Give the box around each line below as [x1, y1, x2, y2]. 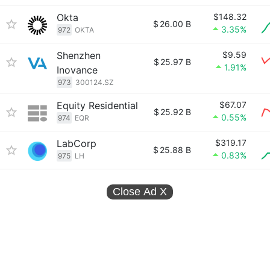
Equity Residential [57, 99, 138, 111]
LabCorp [57, 137, 96, 149]
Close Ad [113, 186, 160, 198]
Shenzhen [57, 49, 101, 61]
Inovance [57, 64, 98, 76]
